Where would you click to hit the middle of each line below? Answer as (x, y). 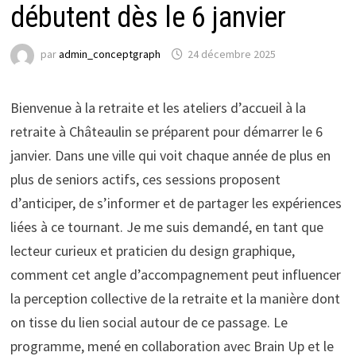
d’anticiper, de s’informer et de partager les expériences (176, 203)
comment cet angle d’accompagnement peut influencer (175, 275)
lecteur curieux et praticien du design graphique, (152, 251)
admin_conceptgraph (109, 54)
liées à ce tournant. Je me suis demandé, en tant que (166, 227)
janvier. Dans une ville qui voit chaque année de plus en (170, 155)
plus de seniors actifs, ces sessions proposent (145, 179)
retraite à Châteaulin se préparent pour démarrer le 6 (166, 132)
